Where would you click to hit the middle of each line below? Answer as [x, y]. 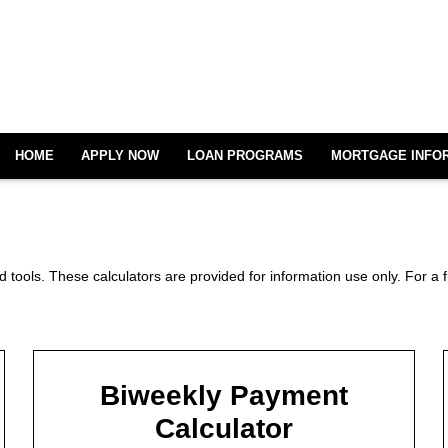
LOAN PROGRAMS [245, 155]
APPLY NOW [120, 155]
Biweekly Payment [223, 396]
